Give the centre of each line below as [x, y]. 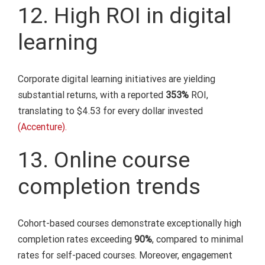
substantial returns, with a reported [91, 95]
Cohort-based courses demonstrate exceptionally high [129, 224]
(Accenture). [42, 127]
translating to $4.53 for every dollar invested [110, 111]
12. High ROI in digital [124, 15]
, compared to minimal [197, 240]
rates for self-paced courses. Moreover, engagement [125, 256]
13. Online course [104, 159]
